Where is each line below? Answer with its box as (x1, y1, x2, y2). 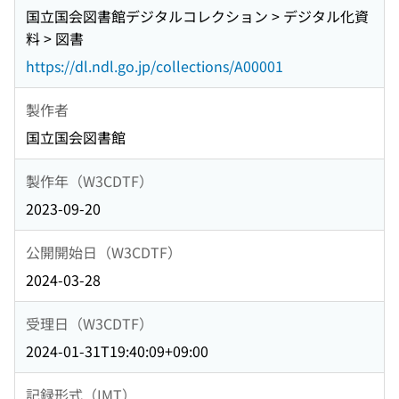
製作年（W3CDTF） (26, 169, 153, 191)
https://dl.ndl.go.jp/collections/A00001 (26, 55, 283, 77)
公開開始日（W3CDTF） (26, 240, 182, 263)
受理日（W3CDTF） (26, 312, 153, 334)
